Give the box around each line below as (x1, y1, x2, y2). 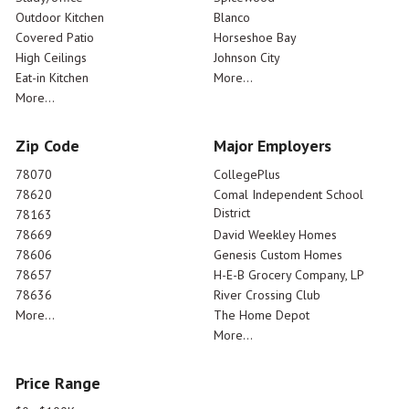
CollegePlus (214, 166, 280, 184)
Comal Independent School (214, 186, 363, 204)
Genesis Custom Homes (214, 246, 342, 264)
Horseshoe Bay (214, 29, 297, 47)
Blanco (214, 9, 250, 26)
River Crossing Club (214, 287, 320, 304)
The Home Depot (214, 307, 309, 324)
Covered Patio (16, 29, 94, 47)
